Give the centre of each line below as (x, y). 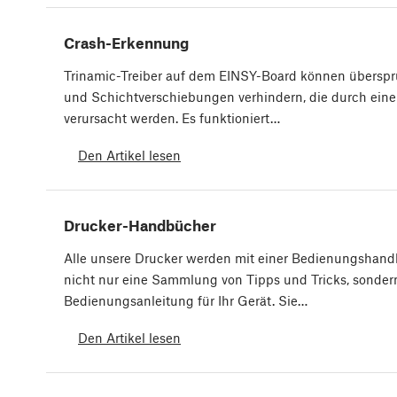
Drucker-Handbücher (140, 226)
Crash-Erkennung (126, 43)
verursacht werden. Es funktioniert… (172, 118)
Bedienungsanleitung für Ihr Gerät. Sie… (186, 301)
